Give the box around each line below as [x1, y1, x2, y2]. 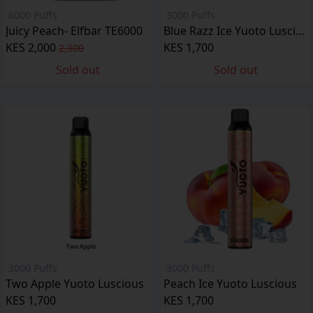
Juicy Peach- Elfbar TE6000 [6, 23, 143, 38]
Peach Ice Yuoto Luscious [163, 276, 297, 291]
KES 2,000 [6, 40, 56, 55]
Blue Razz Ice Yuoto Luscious [296, 23, 305, 38]
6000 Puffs [8, 8, 57, 22]
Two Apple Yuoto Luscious [6, 276, 144, 291]
